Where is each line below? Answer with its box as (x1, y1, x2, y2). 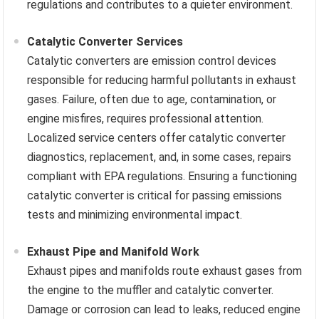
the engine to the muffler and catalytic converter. (27, 283, 274, 297)
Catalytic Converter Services (27, 34, 184, 48)
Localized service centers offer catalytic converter (27, 130, 286, 145)
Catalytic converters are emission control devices (27, 53, 277, 68)
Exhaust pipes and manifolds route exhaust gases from (27, 263, 303, 278)
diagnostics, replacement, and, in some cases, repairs (27, 150, 292, 164)
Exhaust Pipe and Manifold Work (27, 244, 200, 258)
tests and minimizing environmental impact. (27, 207, 243, 221)
